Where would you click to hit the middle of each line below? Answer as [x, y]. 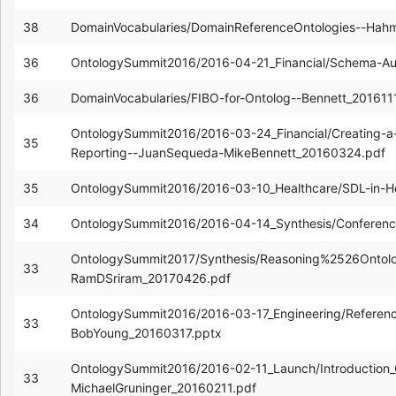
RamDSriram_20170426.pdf [151, 278]
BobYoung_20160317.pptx [146, 332]
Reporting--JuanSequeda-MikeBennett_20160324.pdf [228, 152]
